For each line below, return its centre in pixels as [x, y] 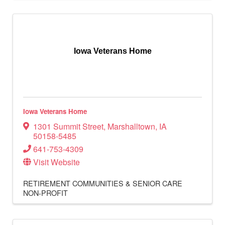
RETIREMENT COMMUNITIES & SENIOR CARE [103, 183]
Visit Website [57, 162]
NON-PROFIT [45, 192]
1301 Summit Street [68, 126]
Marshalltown [131, 126]
